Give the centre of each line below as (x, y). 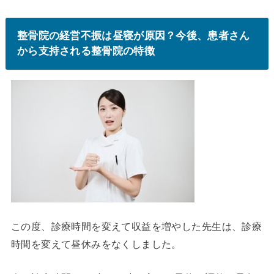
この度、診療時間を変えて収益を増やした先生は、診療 (136, 226)
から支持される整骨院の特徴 (86, 51)
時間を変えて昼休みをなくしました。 (96, 244)
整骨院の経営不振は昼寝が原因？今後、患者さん (133, 36)
